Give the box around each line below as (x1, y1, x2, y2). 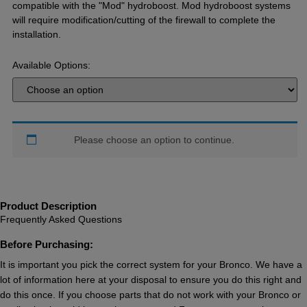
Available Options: (12, 59, 91, 71)
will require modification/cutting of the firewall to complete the (12, 14, 276, 26)
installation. (12, 29, 62, 40)
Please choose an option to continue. (73, 134, 234, 146)
